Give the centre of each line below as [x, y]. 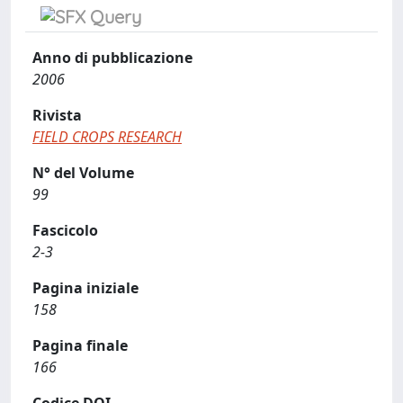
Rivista [57, 115]
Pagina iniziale [85, 288]
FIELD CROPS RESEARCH [107, 137]
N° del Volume [83, 173]
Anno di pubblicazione [112, 58]
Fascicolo [65, 230]
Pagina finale [80, 345]
